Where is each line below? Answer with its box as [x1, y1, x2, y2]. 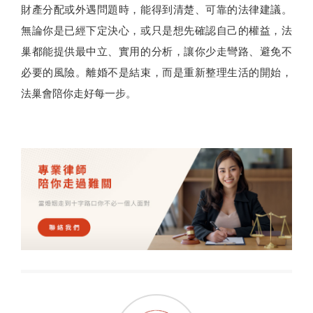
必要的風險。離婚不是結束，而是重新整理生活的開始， [21, 65, 292, 80]
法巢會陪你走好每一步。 [21, 86, 136, 101]
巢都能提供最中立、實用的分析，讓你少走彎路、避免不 [21, 44, 292, 59]
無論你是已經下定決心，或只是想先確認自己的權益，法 [21, 23, 292, 38]
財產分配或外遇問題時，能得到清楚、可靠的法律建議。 [21, 2, 292, 17]
